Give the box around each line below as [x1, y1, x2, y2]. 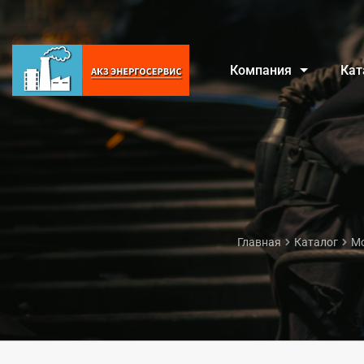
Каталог [294, 236, 338, 249]
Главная [237, 236, 281, 249]
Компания [229, 62, 292, 78]
